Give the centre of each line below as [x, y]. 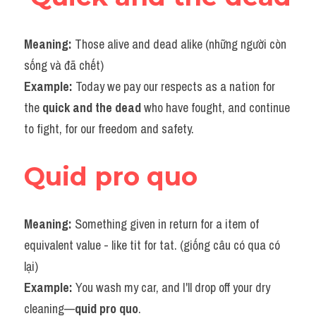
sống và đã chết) [64, 65]
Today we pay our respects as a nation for [175, 86]
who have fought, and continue [215, 108]
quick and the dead [92, 108]
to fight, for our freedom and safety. [109, 129]
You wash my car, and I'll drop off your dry [173, 287]
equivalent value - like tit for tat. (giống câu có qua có [152, 245]
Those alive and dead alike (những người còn [181, 44]
